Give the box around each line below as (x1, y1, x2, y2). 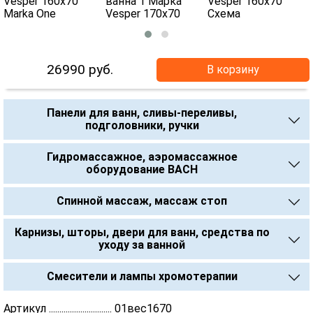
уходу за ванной (99, 238, 185, 252)
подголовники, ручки (85, 119, 199, 132)
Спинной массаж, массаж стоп (57, 194, 227, 208)
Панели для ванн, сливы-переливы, (47, 106, 237, 119)
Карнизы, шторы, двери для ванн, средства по (14, 226, 270, 239)
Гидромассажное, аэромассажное (46, 150, 238, 163)
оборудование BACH (86, 163, 198, 176)
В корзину (207, 63, 259, 76)
